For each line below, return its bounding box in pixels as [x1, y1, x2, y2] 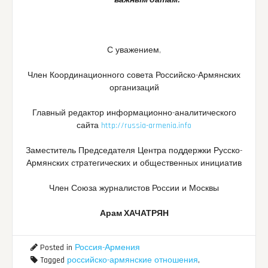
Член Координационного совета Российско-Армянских [28, 70, 240, 81]
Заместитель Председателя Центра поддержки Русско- [26, 145, 242, 157]
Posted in [38, 242, 75, 254]
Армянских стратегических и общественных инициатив [26, 158, 242, 169]
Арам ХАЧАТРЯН [99, 208, 169, 220]
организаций [109, 83, 159, 94]
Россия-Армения [75, 242, 140, 254]
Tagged [38, 255, 67, 266]
